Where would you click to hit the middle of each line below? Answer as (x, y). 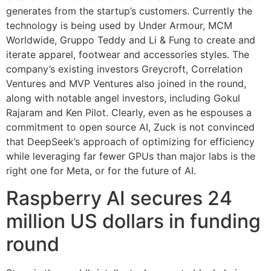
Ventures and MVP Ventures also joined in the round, (126, 84)
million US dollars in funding (133, 221)
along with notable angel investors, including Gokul (123, 98)
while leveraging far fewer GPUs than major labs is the (131, 156)
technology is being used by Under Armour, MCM (119, 26)
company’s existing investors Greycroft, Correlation (124, 69)
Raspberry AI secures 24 (119, 198)
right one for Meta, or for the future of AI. (101, 171)
